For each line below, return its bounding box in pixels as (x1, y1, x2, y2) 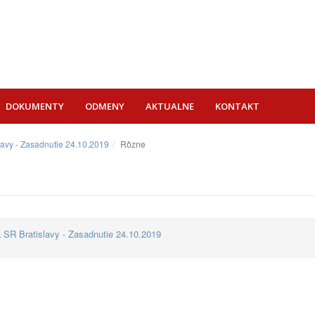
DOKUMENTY (6, 100, 64, 112)
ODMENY (85, 100, 124, 112)
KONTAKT (215, 100, 259, 112)
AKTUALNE (146, 100, 194, 112)
